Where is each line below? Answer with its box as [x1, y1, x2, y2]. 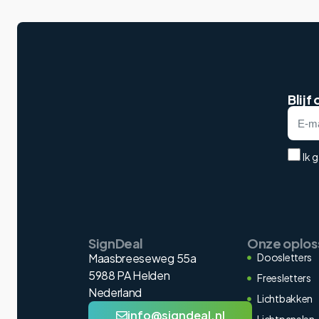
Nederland [88, 285, 142, 300]
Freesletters [257, 271, 311, 285]
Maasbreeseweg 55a [88, 251, 197, 266]
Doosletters [257, 251, 313, 264]
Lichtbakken [257, 292, 313, 305]
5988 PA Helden [88, 268, 170, 283]
